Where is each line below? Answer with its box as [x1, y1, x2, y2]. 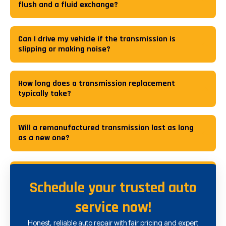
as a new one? [18, 132, 70, 143]
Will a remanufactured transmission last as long [18, 122, 194, 133]
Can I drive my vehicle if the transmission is [18, 33, 176, 44]
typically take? [18, 88, 71, 99]
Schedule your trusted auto [29, 178, 197, 197]
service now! [75, 197, 151, 217]
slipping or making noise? [18, 43, 110, 54]
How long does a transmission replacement [18, 78, 175, 89]
